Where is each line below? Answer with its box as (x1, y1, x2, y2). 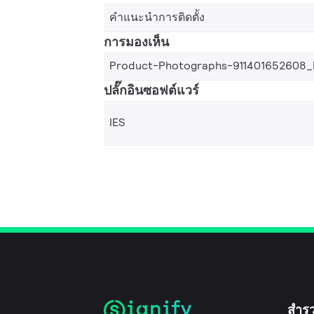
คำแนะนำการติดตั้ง (109, 9, 205, 25)
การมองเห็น (104, 33, 169, 50)
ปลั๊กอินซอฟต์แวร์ (104, 81, 199, 98)
